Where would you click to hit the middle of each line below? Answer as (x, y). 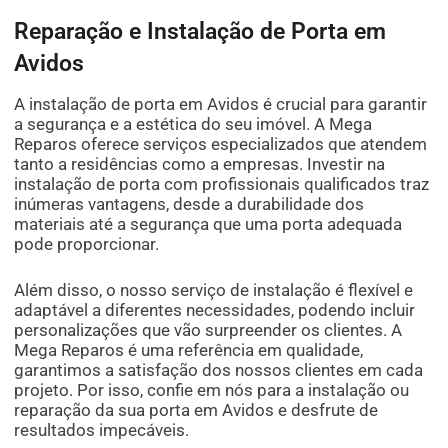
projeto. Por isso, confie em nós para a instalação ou (212, 390)
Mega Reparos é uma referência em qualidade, (189, 350)
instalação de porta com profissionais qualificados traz (222, 184)
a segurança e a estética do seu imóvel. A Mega (193, 124)
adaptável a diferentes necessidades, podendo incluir (215, 310)
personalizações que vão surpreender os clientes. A (208, 330)
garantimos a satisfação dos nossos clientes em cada (219, 370)
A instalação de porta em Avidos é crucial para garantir (221, 104)
